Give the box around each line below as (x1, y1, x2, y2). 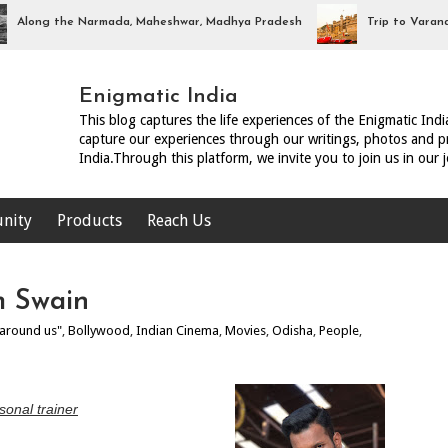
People (319, 323, 359, 338)
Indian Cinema (136, 323, 219, 338)
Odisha (272, 323, 313, 338)
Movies (225, 323, 266, 338)
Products (57, 211, 122, 230)
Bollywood (68, 323, 130, 338)
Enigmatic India (79, 86, 238, 107)
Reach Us (147, 211, 211, 230)
